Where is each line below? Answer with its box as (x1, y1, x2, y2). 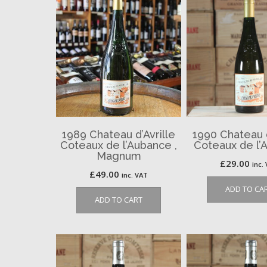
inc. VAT (122, 170, 148, 180)
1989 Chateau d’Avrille (62, 128, 176, 141)
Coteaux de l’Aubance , (60, 139, 178, 152)
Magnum (96, 150, 141, 163)
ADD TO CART (95, 194, 143, 206)
